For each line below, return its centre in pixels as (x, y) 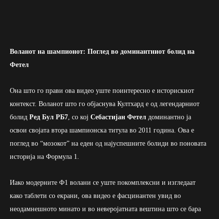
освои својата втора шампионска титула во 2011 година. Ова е (102, 131)
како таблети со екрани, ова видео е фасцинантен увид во (95, 196)
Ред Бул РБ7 (49, 117)
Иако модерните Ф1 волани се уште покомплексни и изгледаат (103, 183)
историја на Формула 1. (44, 157)
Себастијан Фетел (118, 117)
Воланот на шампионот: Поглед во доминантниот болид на (102, 52)
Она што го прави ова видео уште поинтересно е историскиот (102, 91)
